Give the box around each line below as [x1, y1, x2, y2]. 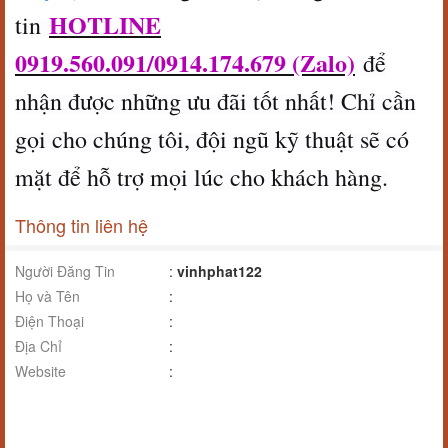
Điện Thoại [15, 311, 84, 331]
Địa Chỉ [15, 336, 62, 356]
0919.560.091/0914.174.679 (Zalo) [15, 45, 355, 80]
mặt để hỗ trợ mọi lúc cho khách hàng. [15, 161, 388, 193]
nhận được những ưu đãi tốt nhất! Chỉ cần [15, 85, 416, 117]
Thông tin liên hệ [15, 212, 148, 238]
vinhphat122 [177, 261, 262, 281]
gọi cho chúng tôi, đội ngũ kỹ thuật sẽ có [15, 123, 409, 155]
